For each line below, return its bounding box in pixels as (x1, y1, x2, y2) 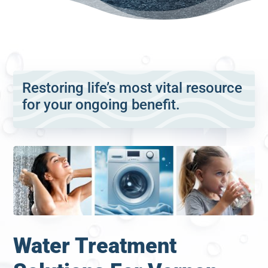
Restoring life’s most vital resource (22, 80, 243, 96)
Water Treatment (13, 233, 177, 258)
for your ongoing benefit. (22, 96, 181, 113)
